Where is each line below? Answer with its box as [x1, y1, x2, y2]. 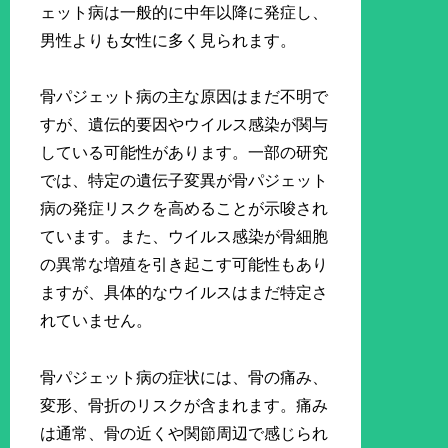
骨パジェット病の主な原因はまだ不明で [40, 88, 329, 106]
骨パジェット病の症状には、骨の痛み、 [40, 369, 329, 387]
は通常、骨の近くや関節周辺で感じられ [40, 425, 329, 443]
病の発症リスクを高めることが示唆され [40, 200, 329, 218]
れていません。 [40, 312, 153, 330]
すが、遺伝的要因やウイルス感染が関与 [40, 116, 329, 134]
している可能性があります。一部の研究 [40, 144, 329, 162]
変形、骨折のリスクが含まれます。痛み [40, 397, 329, 415]
